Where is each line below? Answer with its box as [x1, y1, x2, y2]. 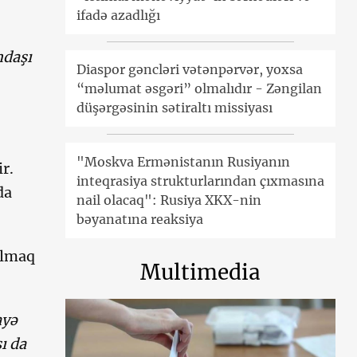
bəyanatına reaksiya [76, 211, 204, 228]
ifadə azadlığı [76, 7, 161, 24]
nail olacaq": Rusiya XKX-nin [76, 192, 262, 209]
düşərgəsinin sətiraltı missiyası [76, 100, 273, 116]
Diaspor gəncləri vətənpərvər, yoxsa [76, 61, 304, 78]
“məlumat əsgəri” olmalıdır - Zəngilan [76, 80, 323, 97]
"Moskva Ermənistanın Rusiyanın [76, 154, 291, 171]
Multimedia [140, 259, 261, 286]
